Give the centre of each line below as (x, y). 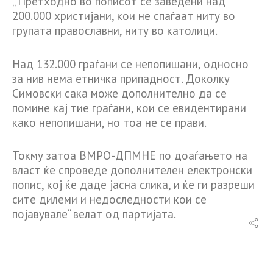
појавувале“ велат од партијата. (94, 214)
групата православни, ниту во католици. (115, 31)
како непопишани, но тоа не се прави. (109, 122)
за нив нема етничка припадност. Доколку (121, 78)
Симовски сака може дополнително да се (119, 93)
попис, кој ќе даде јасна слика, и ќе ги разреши (133, 185)
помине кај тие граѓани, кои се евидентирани (129, 108)
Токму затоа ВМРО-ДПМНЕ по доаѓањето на (130, 156)
